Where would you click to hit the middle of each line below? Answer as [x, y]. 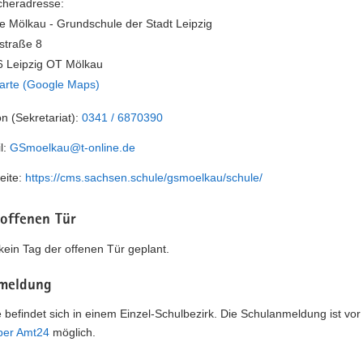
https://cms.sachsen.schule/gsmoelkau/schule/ [144, 178]
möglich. [73, 333]
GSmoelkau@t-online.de [73, 148]
